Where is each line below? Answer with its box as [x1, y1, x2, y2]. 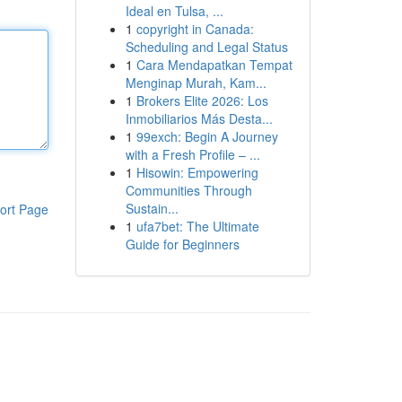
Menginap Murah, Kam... [125, 74, 267, 92]
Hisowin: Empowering [135, 163, 258, 181]
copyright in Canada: [135, 20, 254, 38]
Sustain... [125, 199, 179, 217]
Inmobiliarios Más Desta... [125, 109, 273, 127]
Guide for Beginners [125, 235, 240, 253]
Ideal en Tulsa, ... [125, 2, 223, 20]
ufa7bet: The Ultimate [135, 217, 259, 235]
